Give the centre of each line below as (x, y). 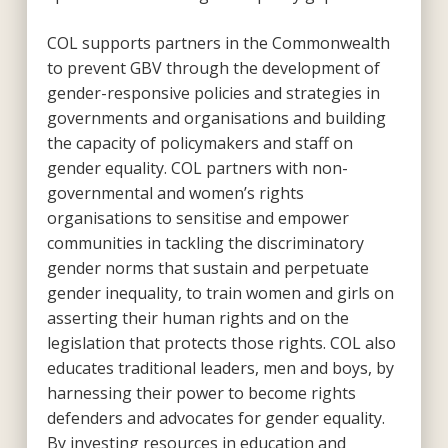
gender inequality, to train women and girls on (220, 292)
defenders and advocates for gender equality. (215, 417)
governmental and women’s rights (175, 192)
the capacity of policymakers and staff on (199, 142)
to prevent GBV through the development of (213, 67)
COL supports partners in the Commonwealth (218, 42)
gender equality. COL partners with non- (197, 167)
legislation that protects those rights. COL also (221, 342)
